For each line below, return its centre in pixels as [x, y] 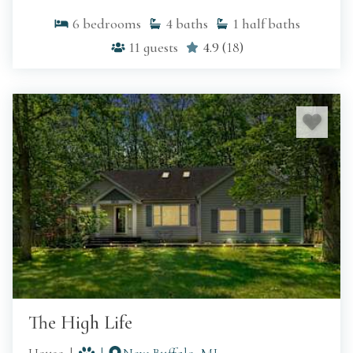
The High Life [80, 323]
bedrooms [111, 24]
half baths [271, 24]
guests [160, 48]
